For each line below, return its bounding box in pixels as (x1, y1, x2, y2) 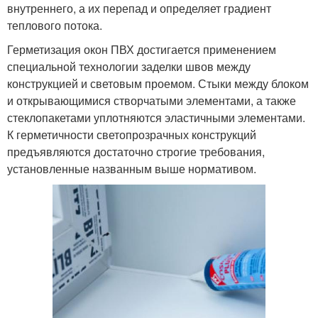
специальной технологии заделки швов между (7, 57, 251, 75)
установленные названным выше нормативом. (7, 160, 256, 177)
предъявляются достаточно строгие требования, (7, 143, 265, 160)
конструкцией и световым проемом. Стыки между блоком (7, 75, 309, 92)
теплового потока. (7, 16, 102, 33)
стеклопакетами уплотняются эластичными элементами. (7, 109, 305, 126)
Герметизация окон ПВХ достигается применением (7, 40, 276, 57)
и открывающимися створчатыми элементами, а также (7, 92, 296, 109)
